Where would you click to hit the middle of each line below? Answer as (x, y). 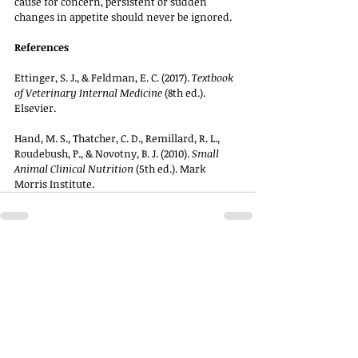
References (42, 47)
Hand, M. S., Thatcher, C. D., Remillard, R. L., (118, 138)
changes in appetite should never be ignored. (123, 16)
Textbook (214, 77)
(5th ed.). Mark (171, 168)
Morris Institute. (54, 183)
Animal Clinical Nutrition (74, 168)
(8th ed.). (185, 92)
